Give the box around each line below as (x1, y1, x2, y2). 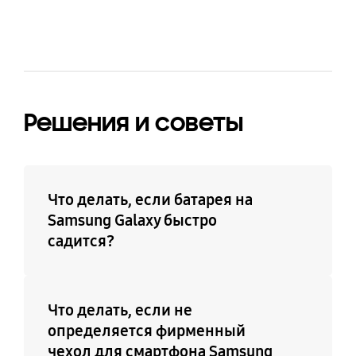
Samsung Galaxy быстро (47, 211, 217, 230)
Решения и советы (23, 106, 243, 138)
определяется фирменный (47, 321, 246, 341)
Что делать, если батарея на (47, 190, 253, 210)
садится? (47, 231, 114, 251)
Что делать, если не (47, 300, 192, 320)
